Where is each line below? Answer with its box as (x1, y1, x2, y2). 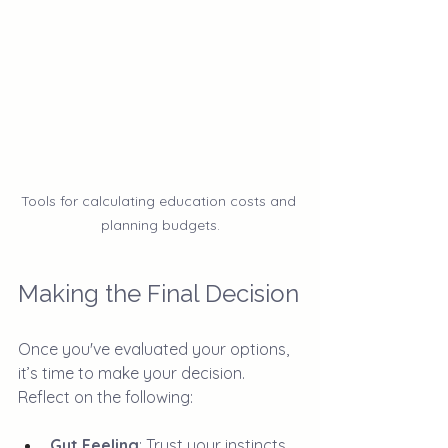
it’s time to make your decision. (18, 362, 249, 383)
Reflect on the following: (18, 386, 193, 407)
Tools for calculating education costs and (20, 191, 300, 210)
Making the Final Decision (18, 278, 299, 308)
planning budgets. (100, 215, 220, 234)
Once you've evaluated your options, (18, 338, 293, 359)
